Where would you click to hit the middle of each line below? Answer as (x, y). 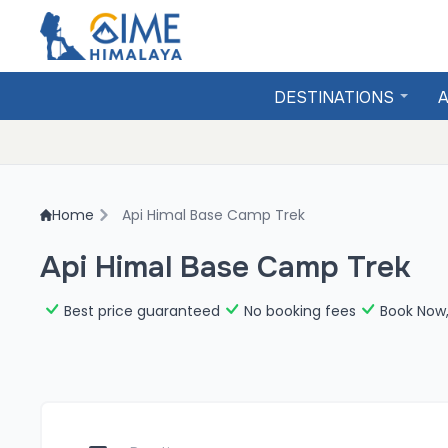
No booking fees (300, 311)
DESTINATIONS (333, 97)
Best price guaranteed (142, 311)
